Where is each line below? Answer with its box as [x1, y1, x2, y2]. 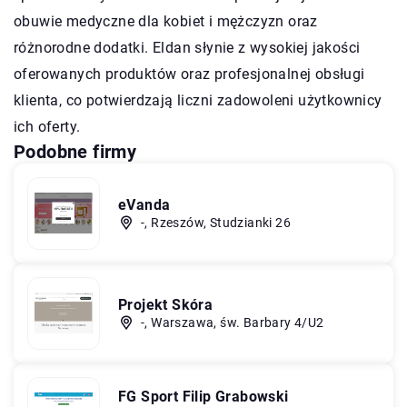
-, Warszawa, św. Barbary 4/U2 [141, 314, 324, 330]
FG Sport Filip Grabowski [118, 387, 289, 405]
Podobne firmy [14, 140, 137, 163]
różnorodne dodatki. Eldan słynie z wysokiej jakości [14, 38, 361, 56]
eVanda [118, 195, 171, 213]
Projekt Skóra [118, 295, 213, 313]
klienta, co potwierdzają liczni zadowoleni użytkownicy [14, 91, 382, 109]
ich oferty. [14, 117, 81, 135]
